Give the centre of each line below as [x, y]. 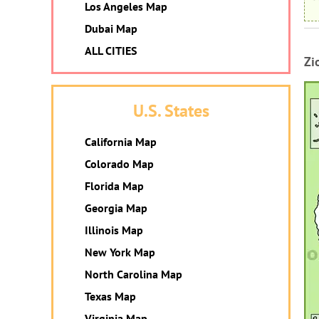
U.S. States [171, 111]
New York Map [120, 252]
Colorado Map [119, 164]
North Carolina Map [134, 274]
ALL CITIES [111, 51]
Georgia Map [116, 208]
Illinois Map [114, 230]
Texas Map [110, 296]
